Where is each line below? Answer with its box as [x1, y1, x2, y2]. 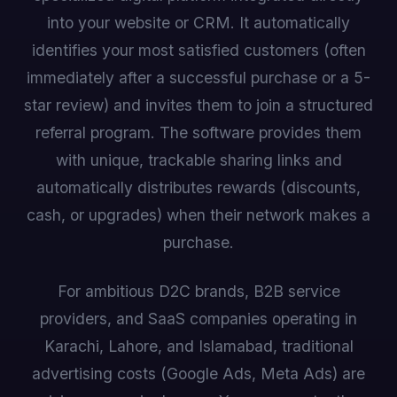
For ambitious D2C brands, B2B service [57, 282, 340, 300]
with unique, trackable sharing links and [55, 151, 342, 169]
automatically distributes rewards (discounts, [36, 178, 361, 197]
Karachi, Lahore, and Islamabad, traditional [43, 337, 354, 355]
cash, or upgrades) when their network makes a [27, 206, 370, 224]
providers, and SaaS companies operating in [40, 309, 357, 328]
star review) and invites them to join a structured [24, 96, 373, 114]
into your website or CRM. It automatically [47, 13, 350, 32]
